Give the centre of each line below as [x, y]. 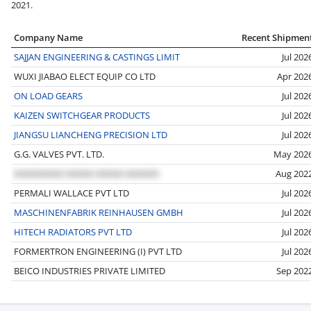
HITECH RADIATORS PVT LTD [73, 232]
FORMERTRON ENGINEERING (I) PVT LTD [98, 251]
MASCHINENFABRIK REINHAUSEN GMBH [99, 212]
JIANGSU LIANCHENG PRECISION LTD [91, 134]
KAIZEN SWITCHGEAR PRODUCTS [82, 115]
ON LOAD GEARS [48, 95]
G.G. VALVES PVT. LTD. [59, 154]
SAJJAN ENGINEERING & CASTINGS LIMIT [97, 57]
